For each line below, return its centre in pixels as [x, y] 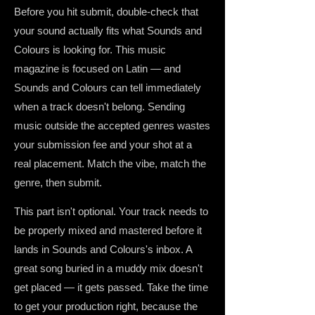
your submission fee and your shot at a [103, 144]
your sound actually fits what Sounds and [108, 31]
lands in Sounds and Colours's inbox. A [103, 249]
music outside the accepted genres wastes [112, 126]
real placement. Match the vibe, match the [110, 163]
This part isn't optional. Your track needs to [111, 211]
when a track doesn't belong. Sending [99, 107]
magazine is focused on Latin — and [97, 69]
